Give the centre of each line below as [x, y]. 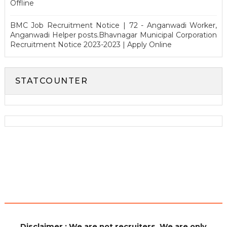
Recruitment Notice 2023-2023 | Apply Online [91, 44]
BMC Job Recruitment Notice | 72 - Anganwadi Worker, [113, 25]
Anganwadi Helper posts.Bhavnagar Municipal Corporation [113, 35]
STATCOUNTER [51, 81]
